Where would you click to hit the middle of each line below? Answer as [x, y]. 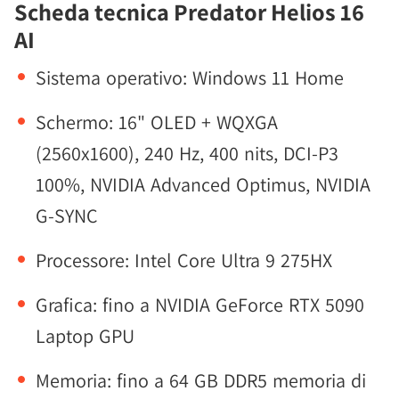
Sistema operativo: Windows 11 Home [190, 77]
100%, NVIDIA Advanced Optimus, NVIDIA [203, 184]
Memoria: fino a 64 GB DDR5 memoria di [201, 380]
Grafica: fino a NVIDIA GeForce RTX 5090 [200, 305]
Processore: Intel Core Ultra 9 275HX [184, 260]
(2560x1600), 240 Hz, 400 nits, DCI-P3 [187, 153]
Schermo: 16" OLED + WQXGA [157, 122]
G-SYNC [67, 216]
